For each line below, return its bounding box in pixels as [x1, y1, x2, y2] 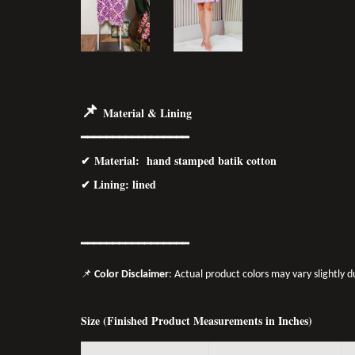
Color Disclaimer [94, 269, 169, 281]
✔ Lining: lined [81, 176, 156, 193]
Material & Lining [103, 105, 192, 122]
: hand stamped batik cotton [136, 152, 277, 170]
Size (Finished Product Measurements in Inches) [81, 312, 312, 330]
